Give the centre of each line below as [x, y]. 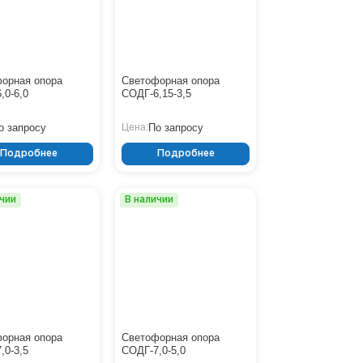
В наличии [149, 200]
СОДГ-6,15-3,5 [156, 93]
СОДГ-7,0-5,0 [153, 350]
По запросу [175, 127]
